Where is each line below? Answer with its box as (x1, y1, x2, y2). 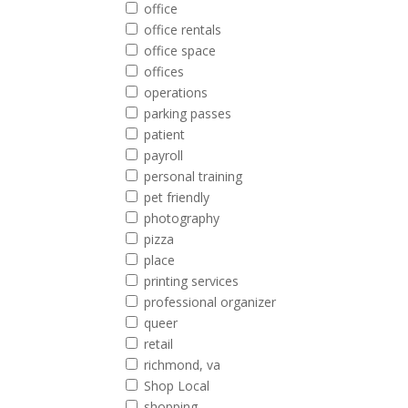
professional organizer (144, 293, 277, 311)
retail (144, 335, 174, 352)
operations (144, 84, 209, 101)
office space (144, 42, 217, 59)
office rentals (144, 21, 222, 38)
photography (144, 209, 220, 227)
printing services (144, 272, 240, 290)
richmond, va (144, 356, 221, 373)
